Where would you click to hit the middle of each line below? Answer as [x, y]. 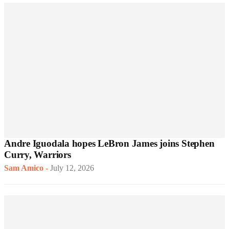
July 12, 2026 [72, 168]
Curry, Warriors [38, 155]
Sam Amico [24, 168]
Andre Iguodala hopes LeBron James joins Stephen [109, 144]
